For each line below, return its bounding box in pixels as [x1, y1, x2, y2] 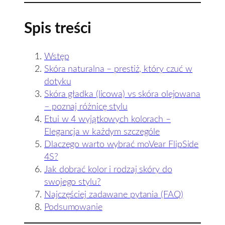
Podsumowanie [44, 202, 102, 212]
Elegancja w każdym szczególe [44, 127, 160, 137]
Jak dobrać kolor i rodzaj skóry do [44, 165, 172, 175]
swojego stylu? [44, 177, 101, 187]
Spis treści [24, 21, 91, 37]
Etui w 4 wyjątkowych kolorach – [44, 115, 171, 125]
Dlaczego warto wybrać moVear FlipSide [44, 140, 199, 150]
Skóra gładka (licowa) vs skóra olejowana [44, 89, 200, 99]
